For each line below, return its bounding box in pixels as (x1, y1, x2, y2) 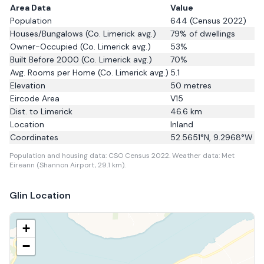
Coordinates (10, 132, 58, 143)
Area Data (10, 2, 51, 13)
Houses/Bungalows (10, 28, 83, 39)
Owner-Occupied (10, 41, 78, 52)
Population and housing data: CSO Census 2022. (9, 151, 172, 160)
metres (181, 80, 212, 91)
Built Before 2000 (10, 54, 79, 65)
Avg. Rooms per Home (10, 67, 95, 78)
